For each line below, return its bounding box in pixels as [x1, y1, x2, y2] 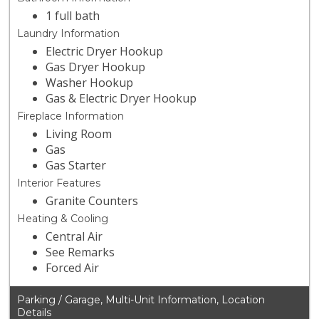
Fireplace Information [17, 110, 125, 123]
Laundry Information [17, 27, 120, 41]
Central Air [46, 229, 103, 245]
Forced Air [46, 260, 100, 276]
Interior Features [17, 177, 101, 190]
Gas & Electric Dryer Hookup [46, 90, 197, 107]
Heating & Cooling [17, 212, 109, 226]
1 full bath [46, 8, 100, 24]
